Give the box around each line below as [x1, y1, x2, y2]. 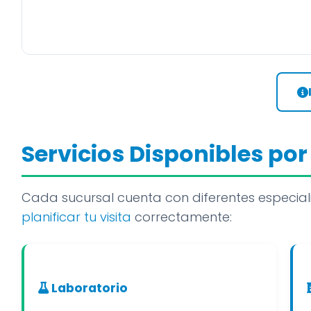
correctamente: [131, 208, 232, 226]
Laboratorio [49, 280, 128, 296]
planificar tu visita [22, 208, 131, 226]
